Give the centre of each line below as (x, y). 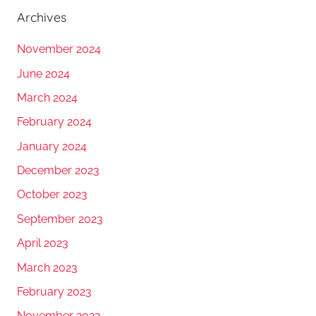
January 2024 (52, 146)
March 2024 (47, 97)
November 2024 (59, 49)
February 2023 (54, 291)
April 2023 (43, 243)
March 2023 (47, 267)
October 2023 (52, 195)
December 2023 (58, 171)
